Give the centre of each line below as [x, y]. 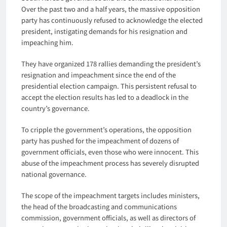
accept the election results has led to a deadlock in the [105, 97]
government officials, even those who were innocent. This [110, 152]
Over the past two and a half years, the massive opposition [111, 9]
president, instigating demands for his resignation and [104, 31]
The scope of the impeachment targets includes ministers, [110, 195]
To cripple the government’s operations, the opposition [106, 129]
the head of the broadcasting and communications [99, 206]
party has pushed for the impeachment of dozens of [100, 140]
